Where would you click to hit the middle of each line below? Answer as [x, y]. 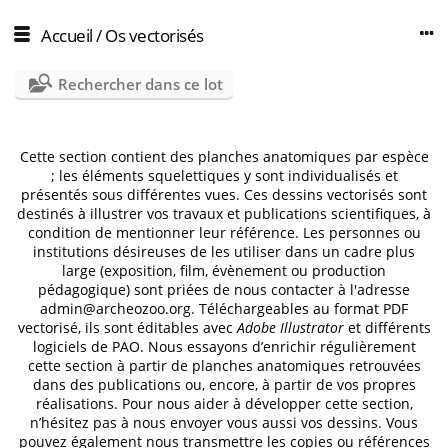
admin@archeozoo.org [115, 309]
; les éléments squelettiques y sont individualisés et [224, 176]
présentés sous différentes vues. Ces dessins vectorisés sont [224, 195]
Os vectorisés [154, 35]
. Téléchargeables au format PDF [299, 309]
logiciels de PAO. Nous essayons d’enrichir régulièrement [224, 347]
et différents [387, 328]
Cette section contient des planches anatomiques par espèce [224, 157]
